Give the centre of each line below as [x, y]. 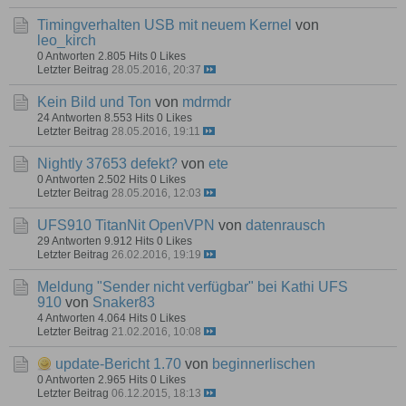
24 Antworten [69, 117]
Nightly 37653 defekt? [107, 163]
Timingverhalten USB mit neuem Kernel [164, 24]
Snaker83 [124, 302]
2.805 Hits [123, 55]
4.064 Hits [123, 317]
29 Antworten [69, 240]
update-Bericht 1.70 [118, 363]
